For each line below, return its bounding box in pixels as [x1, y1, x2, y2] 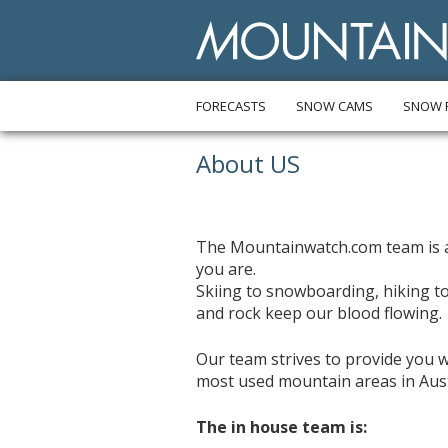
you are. [196, 258, 257, 280]
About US [196, 147, 301, 180]
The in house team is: [196, 416, 368, 438]
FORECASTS [196, 97, 267, 115]
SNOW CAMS [296, 97, 374, 115]
